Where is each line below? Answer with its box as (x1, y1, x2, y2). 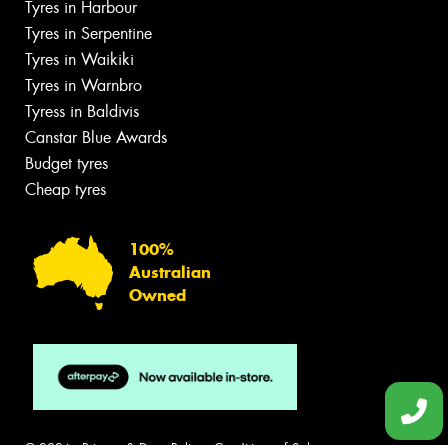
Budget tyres (25, 153, 108, 175)
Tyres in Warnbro (25, 75, 142, 97)
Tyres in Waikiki (25, 49, 134, 71)
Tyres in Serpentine (25, 23, 152, 45)
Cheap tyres (25, 179, 106, 201)
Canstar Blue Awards (25, 127, 167, 149)
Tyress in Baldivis (25, 101, 139, 123)
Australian (129, 262, 211, 282)
